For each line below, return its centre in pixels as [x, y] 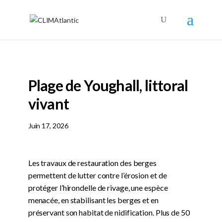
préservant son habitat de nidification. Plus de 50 [109, 212]
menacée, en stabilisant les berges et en [93, 200]
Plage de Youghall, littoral [108, 85]
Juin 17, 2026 [48, 125]
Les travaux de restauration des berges [92, 163]
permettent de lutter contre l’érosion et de [97, 175]
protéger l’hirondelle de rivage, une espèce [98, 187]
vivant [48, 104]
